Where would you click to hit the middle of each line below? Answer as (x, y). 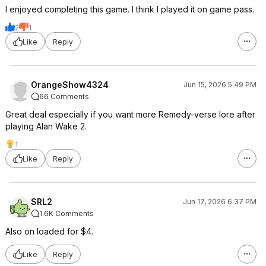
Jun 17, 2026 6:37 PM (220, 202)
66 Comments (64, 96)
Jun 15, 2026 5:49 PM (220, 85)
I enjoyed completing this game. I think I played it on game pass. (130, 9)
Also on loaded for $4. (49, 231)
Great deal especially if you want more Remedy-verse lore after (130, 114)
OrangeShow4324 (70, 85)
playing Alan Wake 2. (46, 126)
